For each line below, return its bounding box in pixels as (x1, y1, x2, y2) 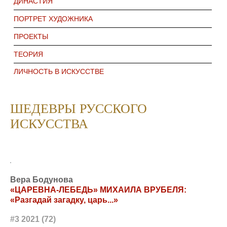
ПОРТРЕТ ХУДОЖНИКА (14, 14, 93, 23)
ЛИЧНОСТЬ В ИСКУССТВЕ (14, 67, 104, 75)
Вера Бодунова (10, 175, 73, 184)
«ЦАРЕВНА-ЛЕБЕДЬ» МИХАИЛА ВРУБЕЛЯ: (10, 185, 186, 194)
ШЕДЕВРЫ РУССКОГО (10, 101, 147, 116)
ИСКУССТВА (10, 116, 88, 131)
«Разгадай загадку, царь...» (10, 195, 118, 204)
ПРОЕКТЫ (14, 32, 48, 41)
